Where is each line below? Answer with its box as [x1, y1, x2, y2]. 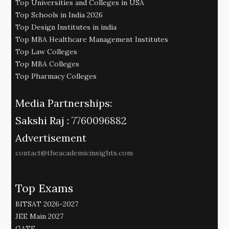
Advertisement [15, 131, 86, 144]
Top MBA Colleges [15, 59, 79, 68]
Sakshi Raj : [15, 113, 69, 127]
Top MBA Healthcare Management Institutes [15, 34, 168, 44]
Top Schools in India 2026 [15, 10, 103, 19]
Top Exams [15, 180, 73, 195]
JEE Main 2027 [15, 211, 63, 221]
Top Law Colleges [15, 47, 77, 56]
